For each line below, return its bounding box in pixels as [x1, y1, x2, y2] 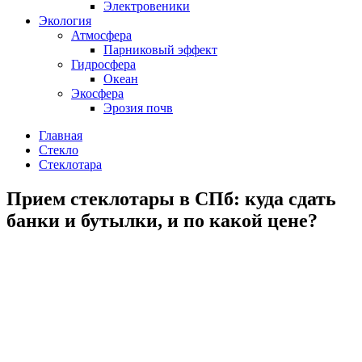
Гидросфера [71, 57, 136, 71]
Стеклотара [39, 158, 102, 171]
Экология [39, 14, 91, 27]
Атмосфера [71, 28, 132, 42]
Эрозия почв [103, 101, 173, 115]
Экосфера [71, 86, 124, 100]
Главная [39, 128, 82, 142]
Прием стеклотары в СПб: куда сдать [6, 187, 336, 209]
